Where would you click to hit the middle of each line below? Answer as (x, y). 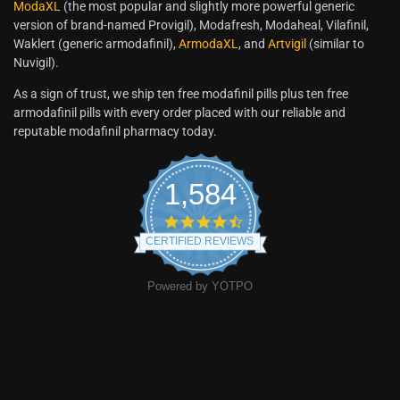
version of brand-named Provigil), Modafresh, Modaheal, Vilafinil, (191, 25)
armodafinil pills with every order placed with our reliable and (179, 113)
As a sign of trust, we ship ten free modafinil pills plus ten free (181, 94)
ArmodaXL (208, 44)
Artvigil (287, 44)
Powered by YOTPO (200, 287)
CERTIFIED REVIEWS (200, 242)
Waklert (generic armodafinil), (96, 44)
